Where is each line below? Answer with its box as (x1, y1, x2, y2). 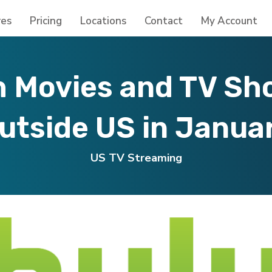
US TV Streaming (90, 151, 182, 165)
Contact (144, 14, 183, 28)
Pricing (30, 14, 62, 28)
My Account (201, 14, 257, 28)
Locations (80, 14, 126, 28)
